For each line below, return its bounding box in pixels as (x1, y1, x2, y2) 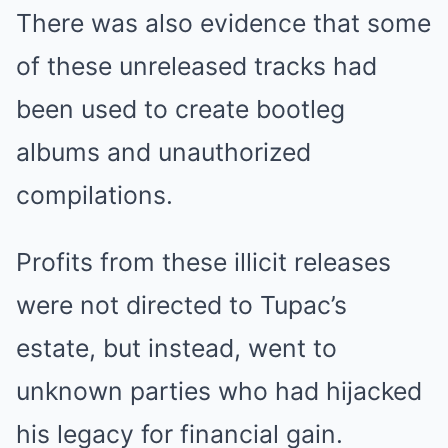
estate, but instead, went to (16, 332, 337, 363)
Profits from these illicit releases (16, 246, 391, 277)
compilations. (16, 179, 173, 210)
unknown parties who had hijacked (16, 375, 422, 406)
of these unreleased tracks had (16, 50, 377, 81)
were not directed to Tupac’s (16, 289, 347, 320)
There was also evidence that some (16, 7, 431, 38)
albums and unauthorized (16, 136, 311, 167)
